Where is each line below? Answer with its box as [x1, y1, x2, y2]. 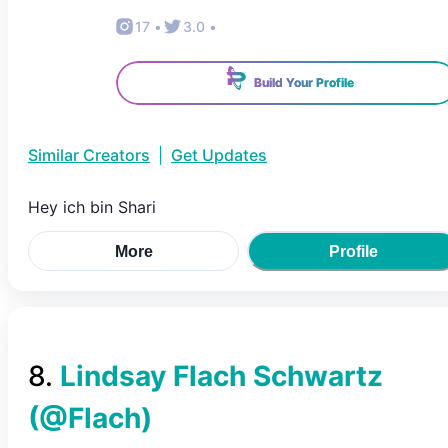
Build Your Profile [253, 75, 354, 90]
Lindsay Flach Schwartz [60, 359, 383, 393]
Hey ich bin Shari [28, 197, 156, 217]
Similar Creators [28, 145, 150, 165]
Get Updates [171, 145, 267, 165]
